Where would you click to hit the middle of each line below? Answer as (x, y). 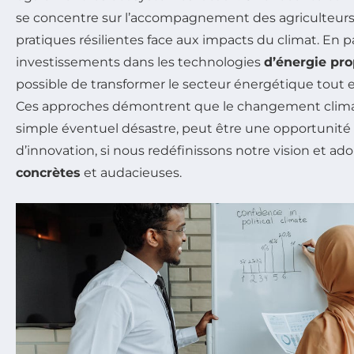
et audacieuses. (131, 172)
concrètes (48, 172)
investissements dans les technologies (140, 62)
